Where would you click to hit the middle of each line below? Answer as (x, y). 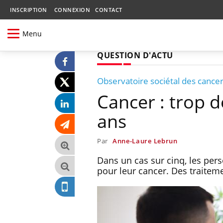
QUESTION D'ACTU (135, 55)
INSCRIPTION (29, 10)
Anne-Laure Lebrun (145, 141)
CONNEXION (72, 10)
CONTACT (109, 10)
